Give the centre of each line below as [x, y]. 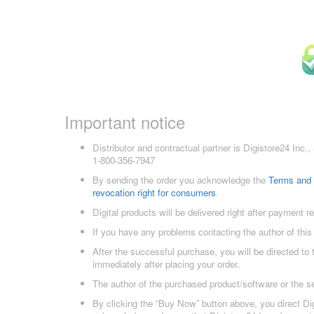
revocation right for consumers [154, 193]
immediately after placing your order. [166, 264]
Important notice [125, 122]
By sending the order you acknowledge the [180, 180]
